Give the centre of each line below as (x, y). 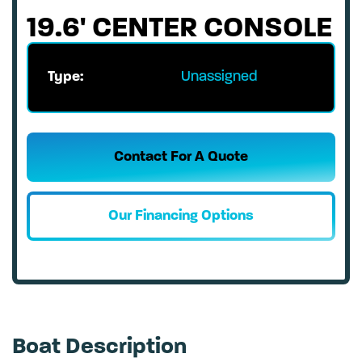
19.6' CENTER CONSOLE (179, 29)
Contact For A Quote (181, 157)
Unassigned (219, 77)
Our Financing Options (181, 216)
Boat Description (99, 347)
